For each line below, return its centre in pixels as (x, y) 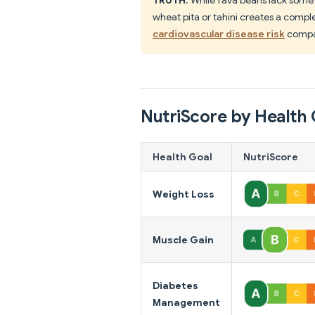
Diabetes (175, 285)
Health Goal (182, 156)
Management (186, 302)
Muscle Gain (183, 239)
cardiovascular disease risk (219, 33)
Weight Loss (184, 194)
